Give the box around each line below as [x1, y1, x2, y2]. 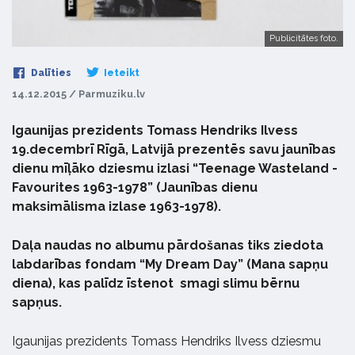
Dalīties [29, 67, 71, 79]
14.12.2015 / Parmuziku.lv [12, 88, 145, 101]
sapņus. [12, 295, 62, 311]
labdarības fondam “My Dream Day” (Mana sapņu [12, 257, 328, 273]
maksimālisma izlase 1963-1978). [12, 199, 221, 215]
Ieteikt [101, 67, 139, 79]
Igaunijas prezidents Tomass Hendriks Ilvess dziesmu [12, 334, 321, 349]
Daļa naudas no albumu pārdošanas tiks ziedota [12, 238, 323, 254]
